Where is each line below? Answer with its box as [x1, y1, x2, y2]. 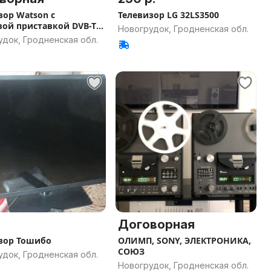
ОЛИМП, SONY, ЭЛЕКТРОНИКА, [118, 235, 251, 246]
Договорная [118, 217, 195, 232]
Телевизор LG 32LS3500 [118, 9, 219, 21]
